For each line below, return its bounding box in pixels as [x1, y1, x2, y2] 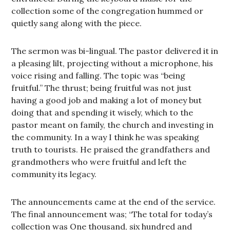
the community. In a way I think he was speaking [11, 132, 200, 142]
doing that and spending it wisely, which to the [11, 107, 194, 118]
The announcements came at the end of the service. [11, 197, 216, 207]
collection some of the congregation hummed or [11, 6, 204, 16]
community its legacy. [11, 169, 97, 179]
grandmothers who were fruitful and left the [11, 157, 187, 167]
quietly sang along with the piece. [11, 18, 142, 28]
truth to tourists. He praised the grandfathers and [11, 144, 210, 155]
